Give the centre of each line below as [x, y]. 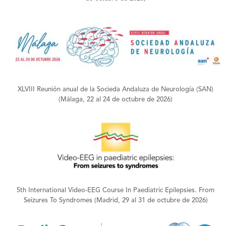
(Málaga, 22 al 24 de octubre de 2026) [116, 100]
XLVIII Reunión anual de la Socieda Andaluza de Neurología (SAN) [116, 90]
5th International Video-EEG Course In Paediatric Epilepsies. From [116, 191]
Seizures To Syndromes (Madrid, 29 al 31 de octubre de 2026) [116, 201]
